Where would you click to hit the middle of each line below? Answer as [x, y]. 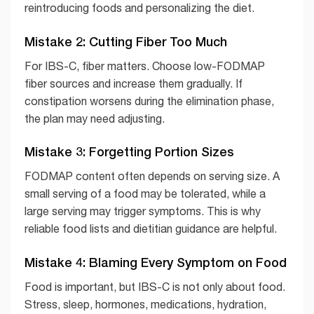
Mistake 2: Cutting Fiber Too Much [126, 41]
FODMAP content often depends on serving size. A [152, 176]
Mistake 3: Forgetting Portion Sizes [129, 152]
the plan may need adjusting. [95, 118]
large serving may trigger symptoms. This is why [143, 211]
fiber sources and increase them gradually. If [134, 83]
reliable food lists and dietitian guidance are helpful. [151, 229]
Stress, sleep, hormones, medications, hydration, [145, 305]
